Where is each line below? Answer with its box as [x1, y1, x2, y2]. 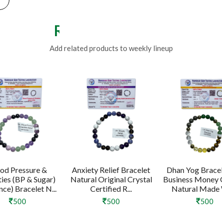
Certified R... [90, 183, 132, 193]
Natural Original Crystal [70, 174, 152, 184]
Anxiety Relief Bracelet [72, 165, 150, 174]
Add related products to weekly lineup [49, 43, 173, 53]
